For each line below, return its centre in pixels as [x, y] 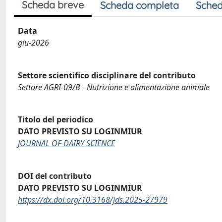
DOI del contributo [55, 176]
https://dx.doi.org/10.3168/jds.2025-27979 [93, 199]
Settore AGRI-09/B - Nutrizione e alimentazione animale [114, 87]
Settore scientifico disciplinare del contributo [107, 75]
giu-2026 [33, 42]
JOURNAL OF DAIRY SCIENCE [66, 143]
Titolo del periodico [55, 120]
